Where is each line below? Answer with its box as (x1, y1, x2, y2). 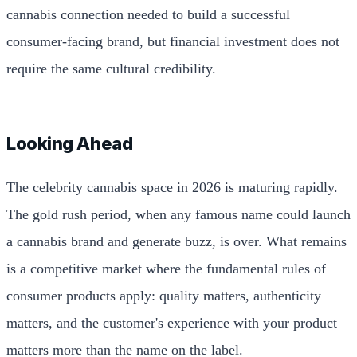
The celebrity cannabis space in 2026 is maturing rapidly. (6, 178, 338, 195)
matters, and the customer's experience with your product (6, 314, 337, 331)
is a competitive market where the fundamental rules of (6, 260, 326, 277)
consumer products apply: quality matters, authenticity (6, 287, 321, 304)
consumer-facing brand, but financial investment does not (6, 33, 339, 49)
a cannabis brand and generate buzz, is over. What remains (6, 233, 347, 249)
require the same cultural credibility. (6, 60, 216, 76)
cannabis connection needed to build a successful (6, 6, 290, 22)
